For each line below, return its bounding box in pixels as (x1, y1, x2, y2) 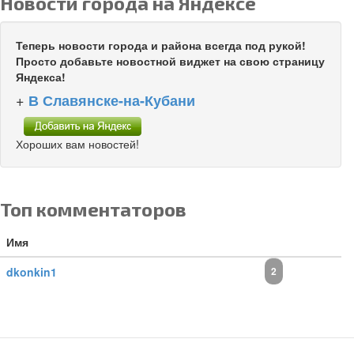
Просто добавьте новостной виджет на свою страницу (16, 53, 325, 70)
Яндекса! (16, 69, 66, 85)
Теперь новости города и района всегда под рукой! (16, 37, 306, 54)
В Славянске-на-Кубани (28, 90, 195, 111)
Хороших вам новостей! (16, 135, 139, 152)
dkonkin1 (6, 263, 57, 280)
